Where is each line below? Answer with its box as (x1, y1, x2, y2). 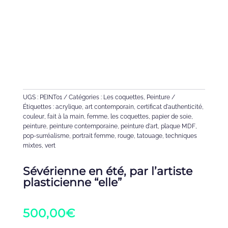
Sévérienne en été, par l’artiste (22, 164, 192, 178)
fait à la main (47, 113, 84, 120)
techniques (165, 132, 197, 139)
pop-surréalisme (22, 132, 69, 139)
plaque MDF (160, 123, 195, 130)
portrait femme (72, 132, 115, 139)
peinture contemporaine (49, 123, 118, 130)
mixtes (22, 142, 42, 149)
